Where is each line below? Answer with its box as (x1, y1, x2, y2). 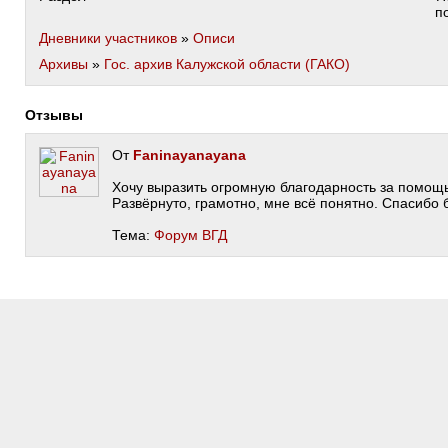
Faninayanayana (133, 147, 246, 163)
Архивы (39, 56, 88, 72)
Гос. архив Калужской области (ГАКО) (104, 56, 350, 72)
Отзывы (36, 107, 83, 123)
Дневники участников (39, 30, 177, 46)
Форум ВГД (154, 227, 227, 243)
